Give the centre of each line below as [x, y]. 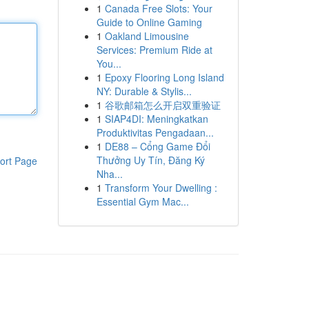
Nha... [109, 174]
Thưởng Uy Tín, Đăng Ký [150, 160]
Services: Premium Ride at [154, 50]
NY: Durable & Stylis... [144, 91]
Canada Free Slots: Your [158, 8]
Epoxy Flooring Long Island [164, 77]
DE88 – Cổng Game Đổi [157, 146]
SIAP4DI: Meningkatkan [156, 119]
